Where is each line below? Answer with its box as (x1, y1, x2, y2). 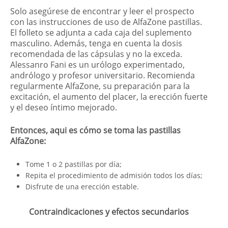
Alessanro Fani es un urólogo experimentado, (10, 59, 185, 71)
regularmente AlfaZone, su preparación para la (10, 80, 190, 92)
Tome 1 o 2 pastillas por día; (25, 159, 122, 169)
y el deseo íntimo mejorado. (10, 102, 117, 113)
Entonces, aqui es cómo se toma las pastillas (10, 125, 181, 136)
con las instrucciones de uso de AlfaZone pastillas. (10, 16, 202, 28)
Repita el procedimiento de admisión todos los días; (25, 170, 203, 181)
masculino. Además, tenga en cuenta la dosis (10, 38, 182, 49)
